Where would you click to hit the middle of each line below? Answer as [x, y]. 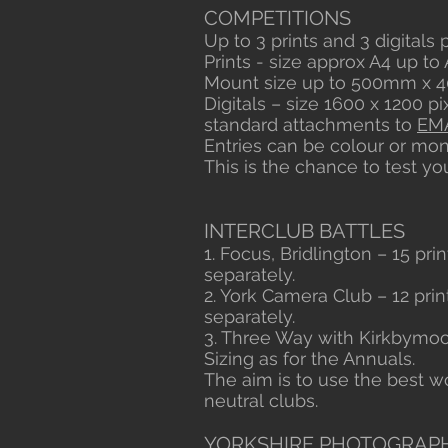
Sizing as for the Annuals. [309, 358]
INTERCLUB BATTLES [304, 231]
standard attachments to [310, 124]
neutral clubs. [261, 400]
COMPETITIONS [277, 18]
